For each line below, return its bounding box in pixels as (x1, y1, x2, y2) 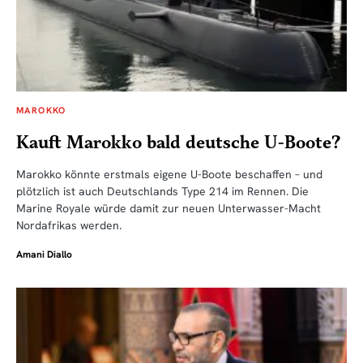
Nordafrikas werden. (16, 218, 122, 233)
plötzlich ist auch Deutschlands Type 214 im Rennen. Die (16, 184, 309, 199)
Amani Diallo (16, 248, 72, 262)
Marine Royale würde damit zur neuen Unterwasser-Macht (16, 201, 321, 216)
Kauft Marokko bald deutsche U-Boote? (16, 132, 340, 155)
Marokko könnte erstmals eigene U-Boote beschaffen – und (16, 167, 322, 182)
